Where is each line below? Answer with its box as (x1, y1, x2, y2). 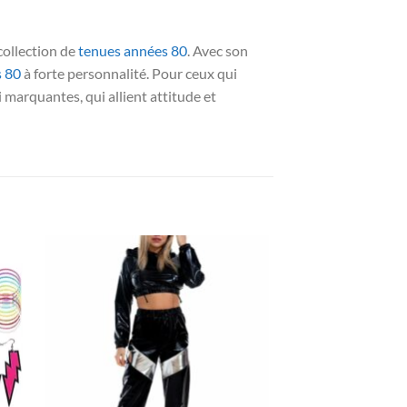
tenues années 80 (78, 42, 187, 60)
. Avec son (187, 42, 248, 60)
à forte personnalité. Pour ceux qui (21, 65, 237, 83)
